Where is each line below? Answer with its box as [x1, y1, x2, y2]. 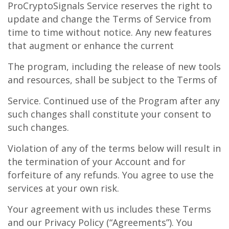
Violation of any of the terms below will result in [8, 142, 221, 154]
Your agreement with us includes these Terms [8, 203, 211, 215]
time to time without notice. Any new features [8, 26, 212, 38]
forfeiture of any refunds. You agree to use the [8, 169, 214, 181]
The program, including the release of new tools [8, 60, 221, 73]
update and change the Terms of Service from [8, 13, 211, 25]
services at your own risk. [8, 182, 119, 194]
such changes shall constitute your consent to [8, 108, 211, 120]
